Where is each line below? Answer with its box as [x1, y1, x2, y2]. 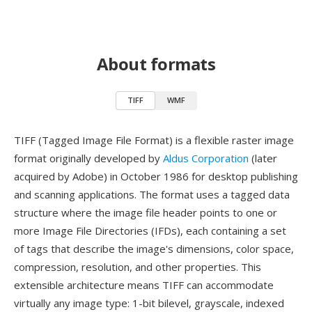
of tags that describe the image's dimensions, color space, [14, 242, 294, 256]
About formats [96, 52, 216, 75]
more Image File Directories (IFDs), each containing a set [14, 224, 286, 237]
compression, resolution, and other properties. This [14, 260, 261, 274]
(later [249, 151, 277, 165]
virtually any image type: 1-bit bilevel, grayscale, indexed [14, 296, 284, 310]
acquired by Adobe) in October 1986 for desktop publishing [14, 169, 298, 183]
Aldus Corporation [163, 151, 249, 165]
